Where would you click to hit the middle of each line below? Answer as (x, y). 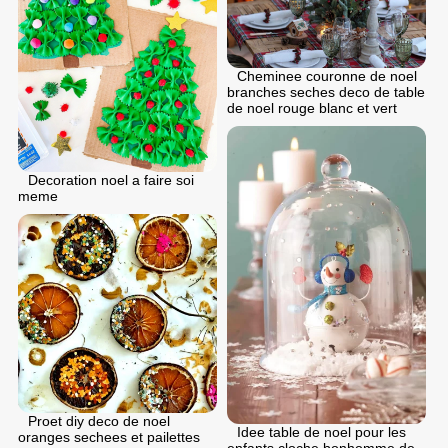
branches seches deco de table (326, 91)
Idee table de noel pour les (321, 432)
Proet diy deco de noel (99, 420)
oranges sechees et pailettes (109, 436)
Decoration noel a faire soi (111, 179)
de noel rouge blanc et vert (312, 107)
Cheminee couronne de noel (327, 75)
